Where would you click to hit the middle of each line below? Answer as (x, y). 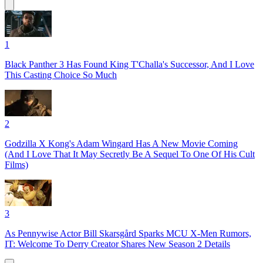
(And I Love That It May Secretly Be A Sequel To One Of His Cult (130, 154)
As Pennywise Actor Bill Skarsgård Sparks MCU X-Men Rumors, (128, 234)
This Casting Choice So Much (61, 75)
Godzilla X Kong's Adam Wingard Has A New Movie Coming (121, 144)
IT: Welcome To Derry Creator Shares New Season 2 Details (117, 244)
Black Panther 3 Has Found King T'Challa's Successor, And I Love (129, 65)
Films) (16, 165)
